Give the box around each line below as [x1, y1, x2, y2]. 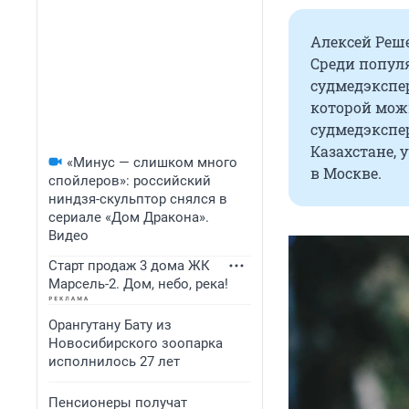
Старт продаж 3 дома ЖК [48, 257, 210, 274]
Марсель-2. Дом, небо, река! [48, 276, 228, 292]
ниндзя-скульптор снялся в [48, 191, 227, 207]
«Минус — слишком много [67, 154, 237, 171]
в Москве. [310, 163, 382, 184]
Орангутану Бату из [48, 317, 172, 333]
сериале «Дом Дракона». [48, 209, 209, 225]
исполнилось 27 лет [48, 353, 180, 370]
